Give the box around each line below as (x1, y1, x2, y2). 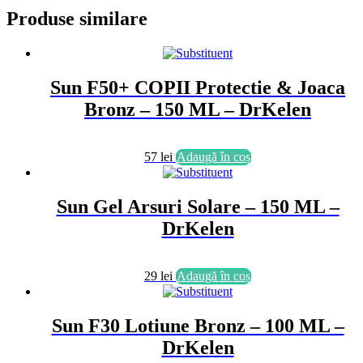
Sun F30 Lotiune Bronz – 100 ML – (51, 314, 344, 336)
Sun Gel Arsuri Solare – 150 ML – (56, 195, 340, 217)
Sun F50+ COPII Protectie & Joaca (50, 77, 345, 99)
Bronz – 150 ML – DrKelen (84, 99, 311, 121)
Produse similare (6, 8, 147, 30)
